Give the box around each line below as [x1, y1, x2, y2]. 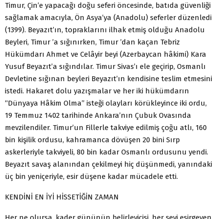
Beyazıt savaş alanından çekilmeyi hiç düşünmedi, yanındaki [5, 159, 212, 169]
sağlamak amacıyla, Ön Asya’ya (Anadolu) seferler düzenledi [5, 13, 212, 22]
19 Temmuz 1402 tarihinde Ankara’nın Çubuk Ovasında [5, 110, 191, 120]
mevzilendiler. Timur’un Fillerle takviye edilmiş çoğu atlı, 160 [5, 123, 207, 132]
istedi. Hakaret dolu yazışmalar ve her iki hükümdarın [5, 86, 189, 95]
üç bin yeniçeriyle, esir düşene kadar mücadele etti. [5, 172, 178, 181]
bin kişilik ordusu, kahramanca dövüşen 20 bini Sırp [5, 135, 180, 144]
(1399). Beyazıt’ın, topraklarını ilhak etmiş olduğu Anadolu [5, 25, 205, 34]
